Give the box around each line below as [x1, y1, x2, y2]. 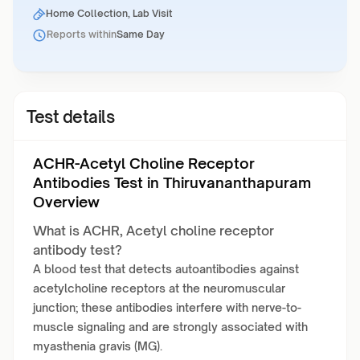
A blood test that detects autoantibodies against [33, 262, 299, 276]
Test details [27, 107, 114, 127]
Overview [33, 193, 100, 211]
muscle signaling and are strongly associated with [33, 320, 308, 333]
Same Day [117, 28, 165, 40]
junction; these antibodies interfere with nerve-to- [33, 301, 301, 314]
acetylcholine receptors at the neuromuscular [33, 281, 285, 295]
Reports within [47, 28, 117, 40]
